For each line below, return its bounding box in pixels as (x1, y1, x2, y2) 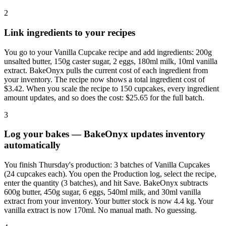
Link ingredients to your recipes (4, 27, 135, 38)
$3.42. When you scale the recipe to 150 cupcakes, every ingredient (4, 84, 219, 93)
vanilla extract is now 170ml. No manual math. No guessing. (4, 205, 197, 214)
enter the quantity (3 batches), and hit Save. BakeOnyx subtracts (4, 178, 208, 187)
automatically (4, 140, 61, 151)
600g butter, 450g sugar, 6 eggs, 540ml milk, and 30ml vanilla (4, 187, 201, 196)
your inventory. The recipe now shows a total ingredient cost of (4, 75, 205, 84)
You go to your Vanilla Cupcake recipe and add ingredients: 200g (4, 47, 212, 56)
